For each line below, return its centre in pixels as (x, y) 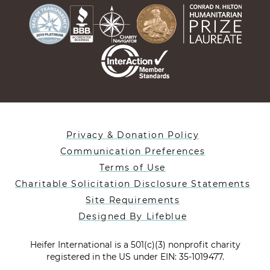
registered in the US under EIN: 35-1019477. (135, 256)
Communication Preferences (133, 151)
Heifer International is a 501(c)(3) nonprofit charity (135, 244)
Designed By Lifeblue (133, 216)
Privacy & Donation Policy (133, 135)
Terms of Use (133, 167)
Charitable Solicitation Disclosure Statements (133, 184)
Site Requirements (133, 200)
